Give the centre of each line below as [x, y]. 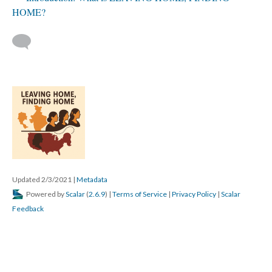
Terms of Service [140, 194]
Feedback [28, 209]
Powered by [45, 194]
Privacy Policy [194, 194]
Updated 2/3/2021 [42, 179]
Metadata [92, 179]
